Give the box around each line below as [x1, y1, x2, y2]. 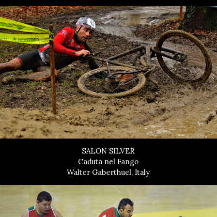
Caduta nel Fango [78, 156, 139, 166]
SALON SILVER [82, 146, 135, 155]
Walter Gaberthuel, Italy [67, 167, 150, 177]
